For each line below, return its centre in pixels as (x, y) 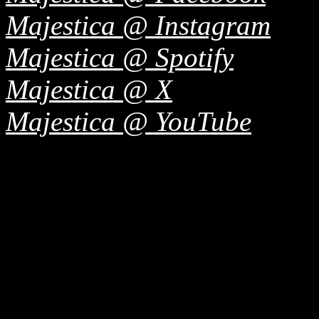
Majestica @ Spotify (120, 57)
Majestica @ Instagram (138, 25)
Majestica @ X (89, 89)
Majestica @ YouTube (129, 121)
